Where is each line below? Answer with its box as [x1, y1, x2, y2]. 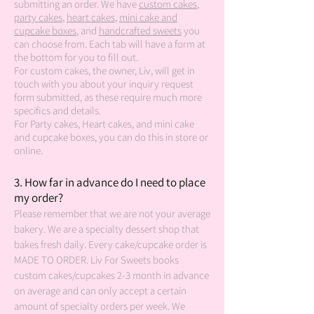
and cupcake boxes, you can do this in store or [14, 130, 208, 144]
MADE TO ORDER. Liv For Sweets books [14, 253, 179, 266]
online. [14, 144, 43, 157]
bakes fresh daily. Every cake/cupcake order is [14, 238, 207, 251]
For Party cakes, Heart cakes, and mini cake [14, 117, 194, 130]
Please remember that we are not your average [14, 207, 210, 220]
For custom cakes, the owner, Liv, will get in [14, 64, 195, 77]
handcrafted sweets [99, 24, 182, 37]
